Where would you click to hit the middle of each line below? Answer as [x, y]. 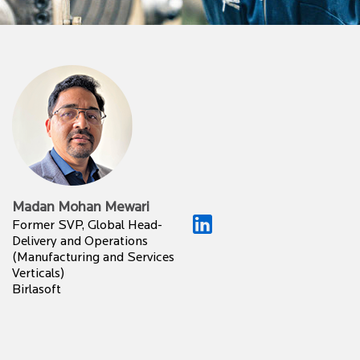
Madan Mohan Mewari [81, 208]
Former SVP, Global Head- [87, 226]
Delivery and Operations [80, 242]
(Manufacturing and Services [93, 258]
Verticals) [38, 274]
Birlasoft [37, 290]
